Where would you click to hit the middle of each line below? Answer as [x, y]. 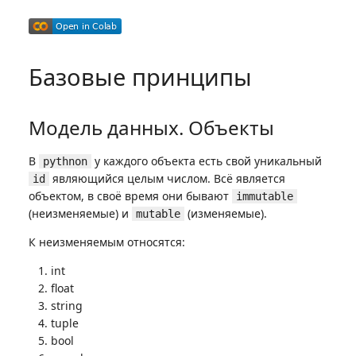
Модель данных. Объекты [151, 127]
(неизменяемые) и [80, 213]
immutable [265, 196]
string [67, 306]
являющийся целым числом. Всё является [167, 178]
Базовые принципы [140, 77]
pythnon [65, 161]
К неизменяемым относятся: [107, 242]
